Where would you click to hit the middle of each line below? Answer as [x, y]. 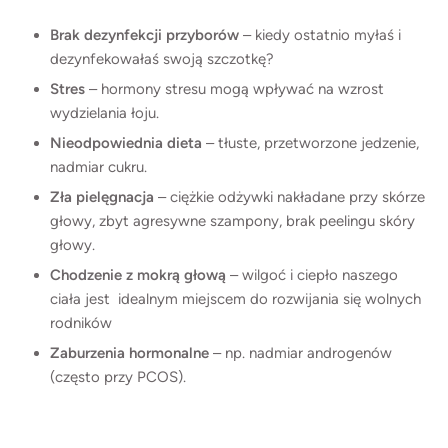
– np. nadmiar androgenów [300, 352]
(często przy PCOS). [118, 376]
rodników [81, 322]
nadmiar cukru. [98, 166]
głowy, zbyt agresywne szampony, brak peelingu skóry [232, 220]
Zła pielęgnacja [102, 196]
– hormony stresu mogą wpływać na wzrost [234, 88]
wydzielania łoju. [104, 112]
